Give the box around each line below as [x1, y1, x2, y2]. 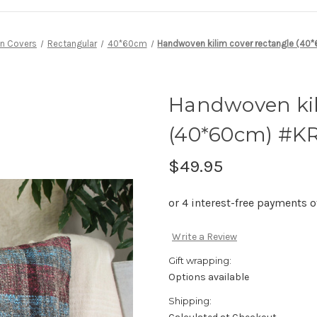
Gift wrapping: [168, 255, 231, 267]
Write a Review [171, 231, 237, 243]
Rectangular [47, 38, 97, 49]
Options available [168, 271, 249, 284]
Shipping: [168, 295, 212, 307]
